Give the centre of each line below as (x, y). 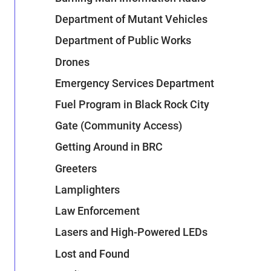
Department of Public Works (123, 41)
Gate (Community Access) (119, 126)
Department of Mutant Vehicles (131, 19)
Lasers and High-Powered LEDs (131, 232)
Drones (72, 62)
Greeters (76, 168)
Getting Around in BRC (109, 147)
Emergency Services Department (135, 83)
